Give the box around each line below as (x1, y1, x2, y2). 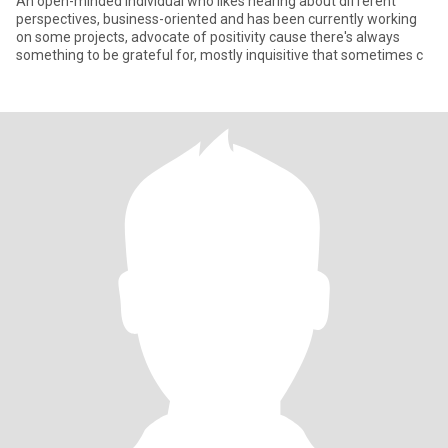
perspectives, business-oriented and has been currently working (16, 11, 417, 27)
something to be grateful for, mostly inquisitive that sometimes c (16, 47, 423, 63)
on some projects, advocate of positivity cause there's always (16, 29, 400, 45)
